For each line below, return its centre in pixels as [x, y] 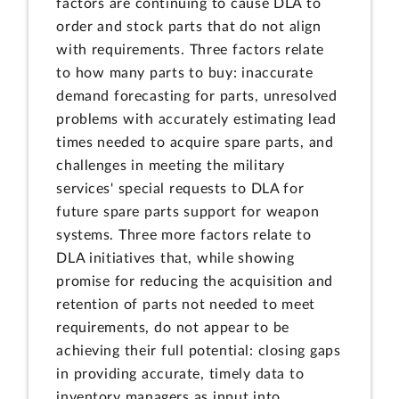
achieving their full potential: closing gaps [199, 350]
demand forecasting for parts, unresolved [197, 96]
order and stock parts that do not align [189, 26]
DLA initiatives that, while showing [175, 258]
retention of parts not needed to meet [186, 304]
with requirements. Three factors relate [190, 49]
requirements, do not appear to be [173, 327]
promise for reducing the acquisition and [195, 281]
